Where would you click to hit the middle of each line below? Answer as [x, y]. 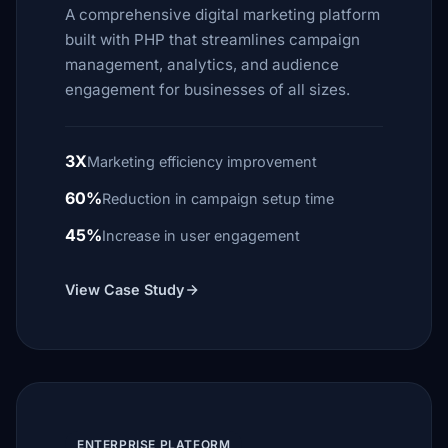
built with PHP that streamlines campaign [212, 39]
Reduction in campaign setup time [218, 198]
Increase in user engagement [201, 235]
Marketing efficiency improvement [202, 161]
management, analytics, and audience [202, 64]
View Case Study [124, 289]
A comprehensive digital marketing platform [222, 14]
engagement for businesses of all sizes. [207, 89]
